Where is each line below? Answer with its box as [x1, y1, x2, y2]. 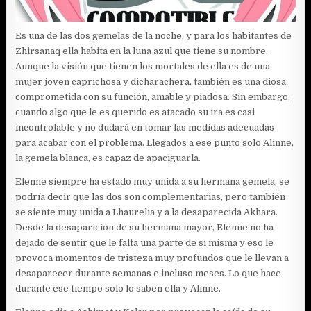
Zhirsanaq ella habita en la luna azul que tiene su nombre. [15, 45, 269, 56]
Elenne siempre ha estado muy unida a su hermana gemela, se [15, 176, 290, 187]
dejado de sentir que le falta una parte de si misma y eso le [15, 237, 274, 248]
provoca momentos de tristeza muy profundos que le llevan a [15, 252, 289, 263]
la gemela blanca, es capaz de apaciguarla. [15, 152, 201, 163]
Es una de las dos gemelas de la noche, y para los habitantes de [15, 30, 292, 41]
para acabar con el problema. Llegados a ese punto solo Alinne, [15, 137, 294, 148]
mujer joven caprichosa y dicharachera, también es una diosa [15, 76, 287, 87]
